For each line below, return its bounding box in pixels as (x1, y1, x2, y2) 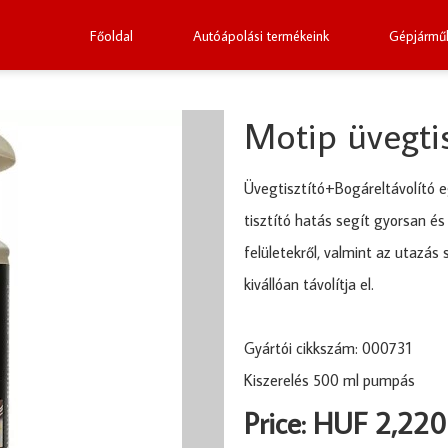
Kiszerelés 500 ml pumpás (244, 370, 415, 391)
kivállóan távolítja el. (244, 274, 374, 295)
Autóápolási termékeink (193, 27, 329, 45)
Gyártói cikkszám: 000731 (244, 338, 412, 359)
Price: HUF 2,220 (244, 404, 446, 443)
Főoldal (90, 27, 133, 45)
